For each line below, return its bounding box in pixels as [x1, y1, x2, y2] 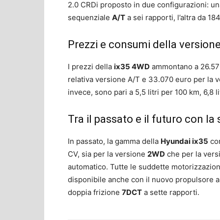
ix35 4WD [114, 61, 150, 71]
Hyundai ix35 [161, 136, 208, 146]
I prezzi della [68, 61, 114, 71]
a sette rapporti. [142, 187, 199, 197]
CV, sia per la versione [68, 149, 147, 159]
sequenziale [68, 12, 112, 22]
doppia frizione [68, 187, 122, 197]
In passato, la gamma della [68, 136, 161, 146]
